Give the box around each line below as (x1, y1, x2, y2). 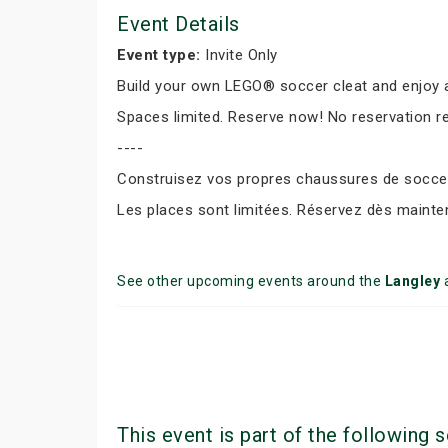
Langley (384, 273, 440, 289)
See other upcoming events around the (117, 273, 385, 289)
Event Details (117, 12, 240, 36)
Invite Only (200, 46, 278, 64)
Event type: (117, 46, 201, 64)
